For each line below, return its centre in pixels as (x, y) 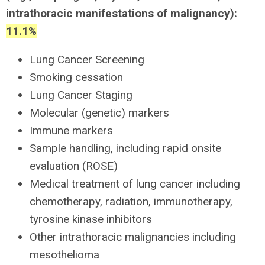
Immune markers (71, 130)
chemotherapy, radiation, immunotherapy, (131, 201)
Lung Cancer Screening (87, 59)
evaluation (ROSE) (74, 166)
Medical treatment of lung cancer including (135, 184)
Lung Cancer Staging (81, 95)
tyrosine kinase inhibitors (91, 219)
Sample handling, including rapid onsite (125, 148)
